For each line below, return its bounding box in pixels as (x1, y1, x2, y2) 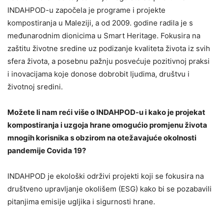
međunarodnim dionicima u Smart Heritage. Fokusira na (7, 31, 200, 40)
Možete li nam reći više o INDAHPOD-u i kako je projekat (7, 108, 205, 117)
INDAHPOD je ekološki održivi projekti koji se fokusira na (7, 171, 204, 181)
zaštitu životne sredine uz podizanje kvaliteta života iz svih (7, 44, 210, 53)
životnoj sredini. (7, 82, 63, 91)
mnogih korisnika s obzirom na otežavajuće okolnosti (7, 133, 196, 142)
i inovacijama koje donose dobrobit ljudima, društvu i (7, 69, 190, 79)
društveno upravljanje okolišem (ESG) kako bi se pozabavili (7, 184, 212, 193)
